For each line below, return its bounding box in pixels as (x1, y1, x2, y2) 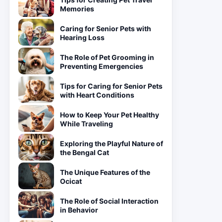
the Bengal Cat (60, 148, 109, 157)
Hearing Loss (60, 33, 105, 42)
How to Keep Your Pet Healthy (60, 111, 159, 119)
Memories (60, 4, 94, 13)
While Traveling (60, 119, 113, 128)
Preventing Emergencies (60, 62, 143, 70)
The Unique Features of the (60, 168, 150, 176)
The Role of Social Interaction (60, 197, 159, 205)
